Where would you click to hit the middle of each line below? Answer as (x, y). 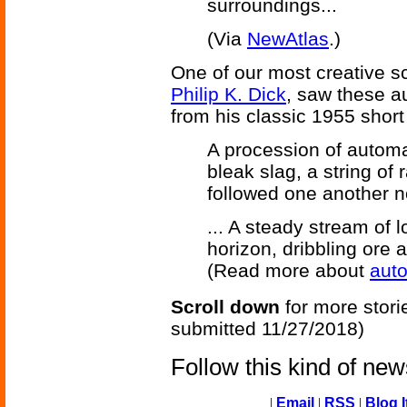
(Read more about (288, 271)
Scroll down (225, 307)
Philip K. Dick (228, 94)
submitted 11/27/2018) (268, 329)
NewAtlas (288, 39)
